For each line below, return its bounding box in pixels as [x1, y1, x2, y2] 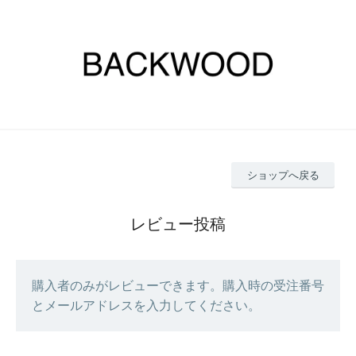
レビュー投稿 [130, 215, 226, 233]
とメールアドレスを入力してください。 [32, 298, 261, 312]
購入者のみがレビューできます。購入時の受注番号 [32, 278, 324, 292]
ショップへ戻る [246, 168, 319, 181]
